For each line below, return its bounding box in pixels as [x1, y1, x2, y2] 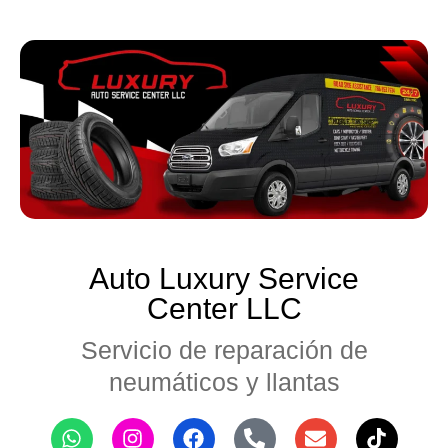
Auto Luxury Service [89, 261, 359, 295]
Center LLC [146, 291, 302, 325]
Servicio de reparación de [80, 335, 368, 364]
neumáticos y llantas [108, 367, 340, 396]
